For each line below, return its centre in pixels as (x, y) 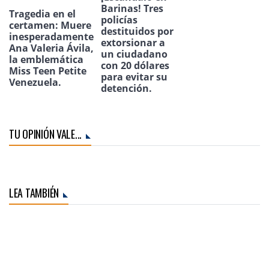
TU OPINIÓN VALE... (46, 134)
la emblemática (46, 59)
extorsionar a (133, 42)
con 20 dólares (135, 65)
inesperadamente (51, 36)
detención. (126, 88)
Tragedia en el (42, 14)
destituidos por (137, 31)
